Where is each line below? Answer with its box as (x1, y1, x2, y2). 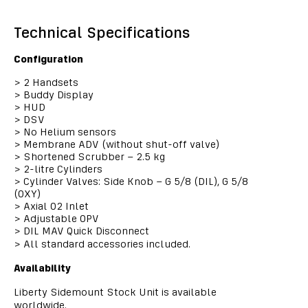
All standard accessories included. (21, 238, 190, 250)
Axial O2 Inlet (21, 200, 89, 212)
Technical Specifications (21, 23, 190, 41)
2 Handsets (21, 76, 78, 88)
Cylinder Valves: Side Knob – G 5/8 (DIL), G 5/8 (21, 175, 248, 187)
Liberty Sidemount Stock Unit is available (14, 286, 217, 298)
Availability (14, 262, 71, 274)
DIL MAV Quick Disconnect (21, 225, 149, 236)
